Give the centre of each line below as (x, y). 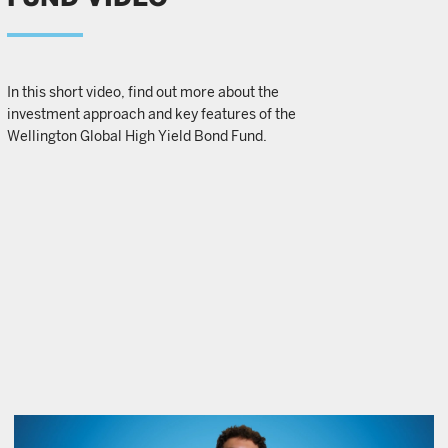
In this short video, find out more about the (143, 92)
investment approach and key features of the (151, 114)
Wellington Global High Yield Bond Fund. (137, 136)
